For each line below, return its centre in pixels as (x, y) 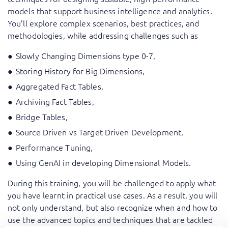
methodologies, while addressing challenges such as (103, 35)
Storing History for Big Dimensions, (80, 71)
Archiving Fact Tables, (55, 102)
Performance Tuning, (54, 147)
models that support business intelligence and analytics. (110, 11)
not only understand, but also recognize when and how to (113, 207)
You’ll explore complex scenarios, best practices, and (104, 23)
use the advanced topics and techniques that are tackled (110, 220)
